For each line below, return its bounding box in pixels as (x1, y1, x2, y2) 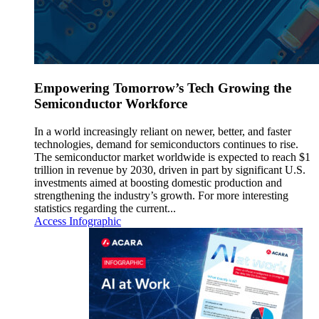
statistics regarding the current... (34, 202, 176, 214)
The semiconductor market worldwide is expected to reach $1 (34, 150, 310, 163)
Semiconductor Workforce (34, 95, 187, 111)
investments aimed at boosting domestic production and (34, 176, 282, 189)
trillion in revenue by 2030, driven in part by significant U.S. (34, 163, 305, 176)
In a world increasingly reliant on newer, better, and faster (34, 125, 291, 137)
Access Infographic (34, 214, 121, 227)
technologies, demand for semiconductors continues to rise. (34, 137, 298, 150)
